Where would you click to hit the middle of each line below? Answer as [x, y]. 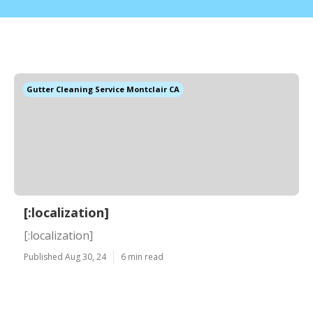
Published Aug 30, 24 [65, 257]
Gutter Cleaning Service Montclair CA [103, 89]
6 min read [142, 257]
